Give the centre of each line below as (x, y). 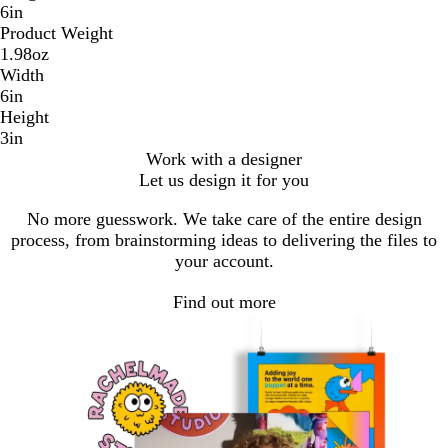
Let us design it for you (224, 180)
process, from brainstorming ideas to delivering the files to (224, 240)
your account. (224, 261)
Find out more (224, 301)
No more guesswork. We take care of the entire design (224, 219)
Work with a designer (224, 159)
